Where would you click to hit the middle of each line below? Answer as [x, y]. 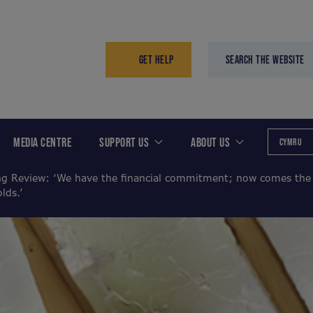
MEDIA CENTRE [42, 142]
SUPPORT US [124, 142]
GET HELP [156, 59]
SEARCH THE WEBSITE [265, 59]
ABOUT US [210, 142]
